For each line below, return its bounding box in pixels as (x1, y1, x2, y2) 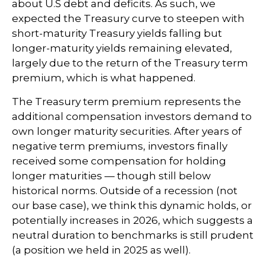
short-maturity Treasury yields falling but (12, 27, 222, 39)
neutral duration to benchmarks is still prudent (12, 229, 254, 241)
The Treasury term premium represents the (12, 95, 241, 107)
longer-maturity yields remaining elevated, (12, 42, 232, 54)
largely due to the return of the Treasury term (12, 56, 248, 69)
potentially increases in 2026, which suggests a (12, 214, 253, 226)
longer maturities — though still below (12, 169, 211, 182)
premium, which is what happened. (12, 71, 195, 84)
